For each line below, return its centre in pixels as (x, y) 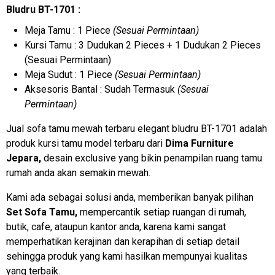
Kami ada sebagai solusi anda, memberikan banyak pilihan (130, 197)
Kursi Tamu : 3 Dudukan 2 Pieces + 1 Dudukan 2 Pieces (143, 45)
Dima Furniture (199, 143)
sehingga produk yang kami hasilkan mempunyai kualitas (127, 256)
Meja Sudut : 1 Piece (70, 74)
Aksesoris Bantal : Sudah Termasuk (101, 89)
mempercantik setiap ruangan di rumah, (162, 212)
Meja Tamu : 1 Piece (69, 30)
